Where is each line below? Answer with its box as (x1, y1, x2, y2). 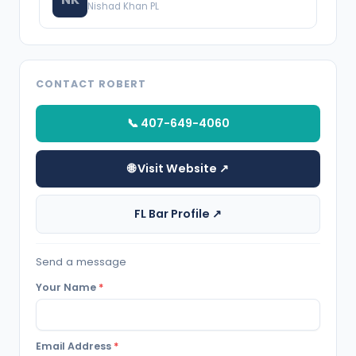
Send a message (36, 254, 126, 270)
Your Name (36, 281, 99, 295)
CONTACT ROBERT (36, 76, 146, 91)
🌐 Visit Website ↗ (127, 160, 229, 176)
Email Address (36, 339, 114, 353)
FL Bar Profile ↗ (134, 206, 222, 222)
